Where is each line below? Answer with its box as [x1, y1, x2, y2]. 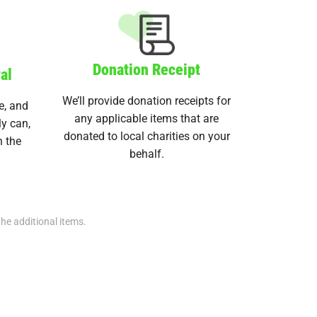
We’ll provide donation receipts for [62, 92, 231, 108]
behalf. [129, 145, 164, 161]
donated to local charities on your [63, 127, 230, 143]
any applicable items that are [74, 110, 219, 125]
